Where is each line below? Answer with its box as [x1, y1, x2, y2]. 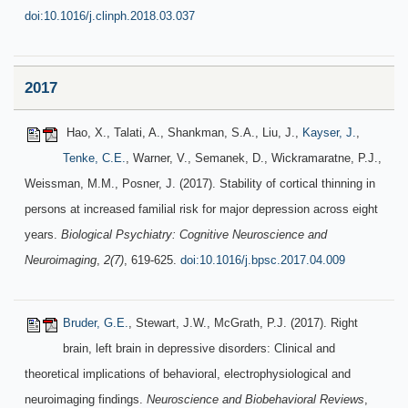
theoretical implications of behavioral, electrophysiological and [25, 367, 351, 381]
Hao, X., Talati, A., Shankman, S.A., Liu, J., [63, 126, 302, 139]
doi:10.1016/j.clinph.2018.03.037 [25, 9, 195, 23]
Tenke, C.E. [63, 151, 126, 165]
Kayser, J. [302, 126, 356, 139]
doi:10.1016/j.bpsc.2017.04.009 [180, 253, 345, 267]
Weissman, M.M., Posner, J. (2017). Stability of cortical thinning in [25, 177, 375, 190]
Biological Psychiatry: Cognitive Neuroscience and [61, 228, 327, 241]
